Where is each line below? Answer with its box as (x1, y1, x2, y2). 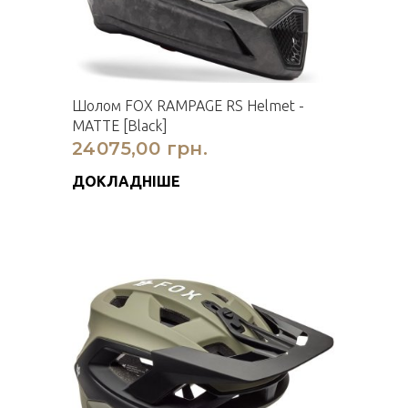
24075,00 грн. (72, 138, 209, 159)
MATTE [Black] (72, 117, 168, 134)
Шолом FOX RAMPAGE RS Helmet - (72, 97, 304, 114)
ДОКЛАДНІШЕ (72, 173, 180, 189)
